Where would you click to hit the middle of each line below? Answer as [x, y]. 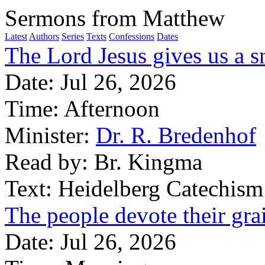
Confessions [132, 36]
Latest [16, 36]
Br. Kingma [148, 162]
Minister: [47, 135]
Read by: [46, 162]
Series [73, 36]
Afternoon [112, 109]
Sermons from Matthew [115, 18]
